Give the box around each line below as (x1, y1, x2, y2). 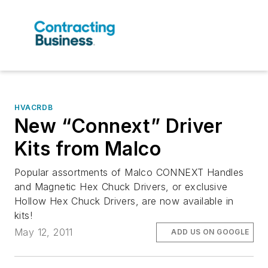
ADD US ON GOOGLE (171, 227, 249, 237)
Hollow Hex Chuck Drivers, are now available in (14, 195, 234, 208)
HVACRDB (14, 103, 53, 112)
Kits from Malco (14, 137, 161, 161)
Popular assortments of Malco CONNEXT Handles (14, 166, 244, 179)
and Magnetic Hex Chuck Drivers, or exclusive (14, 181, 228, 193)
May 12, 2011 (14, 226, 73, 239)
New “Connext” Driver (14, 114, 223, 138)
